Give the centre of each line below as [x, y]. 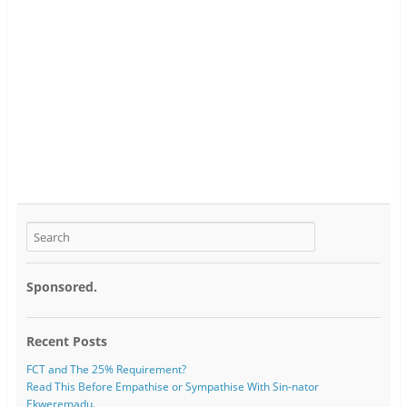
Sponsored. [61, 286]
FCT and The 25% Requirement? [106, 370]
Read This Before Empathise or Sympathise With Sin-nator [172, 387]
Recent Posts [66, 342]
